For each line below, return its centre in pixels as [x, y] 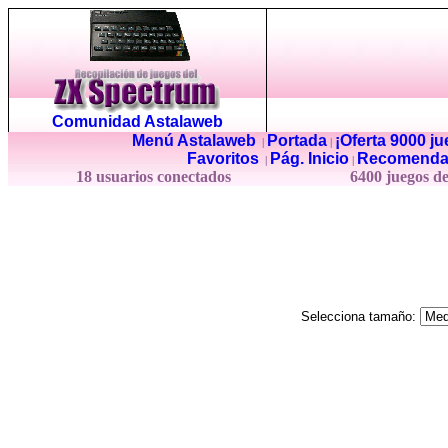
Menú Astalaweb [193, 140]
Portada [296, 140]
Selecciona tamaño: [360, 316]
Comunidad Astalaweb [137, 121]
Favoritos [223, 158]
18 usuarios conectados [155, 176]
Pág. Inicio [309, 158]
